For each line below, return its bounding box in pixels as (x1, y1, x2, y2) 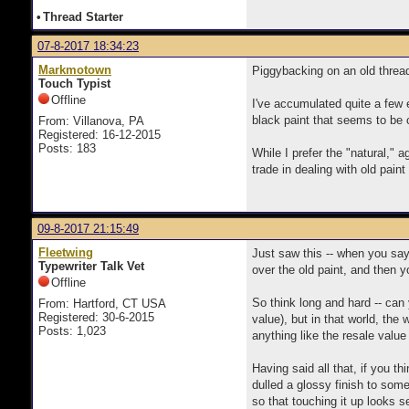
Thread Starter (43, 10, 123, 24)
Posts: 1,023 (38, 324, 106, 338)
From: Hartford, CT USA (38, 297, 166, 310)
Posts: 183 (38, 142, 96, 155)
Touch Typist (38, 77, 110, 90)
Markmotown (38, 63, 111, 77)
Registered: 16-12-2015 (38, 128, 161, 142)
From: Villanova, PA (38, 114, 144, 128)
